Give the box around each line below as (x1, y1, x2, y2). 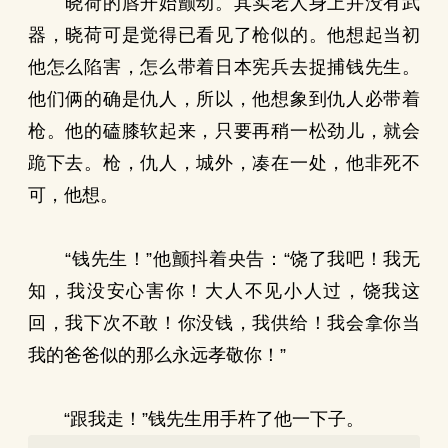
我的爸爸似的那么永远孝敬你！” (28, 345, 286, 365)
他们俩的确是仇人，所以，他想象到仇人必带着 (28, 89, 420, 109)
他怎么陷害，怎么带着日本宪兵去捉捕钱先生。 (28, 57, 420, 77)
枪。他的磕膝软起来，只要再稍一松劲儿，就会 (28, 121, 420, 141)
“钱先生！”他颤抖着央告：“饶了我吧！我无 (28, 249, 420, 269)
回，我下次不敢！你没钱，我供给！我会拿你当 (28, 313, 420, 333)
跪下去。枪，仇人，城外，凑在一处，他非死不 (28, 153, 420, 173)
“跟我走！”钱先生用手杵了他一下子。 (28, 409, 364, 429)
